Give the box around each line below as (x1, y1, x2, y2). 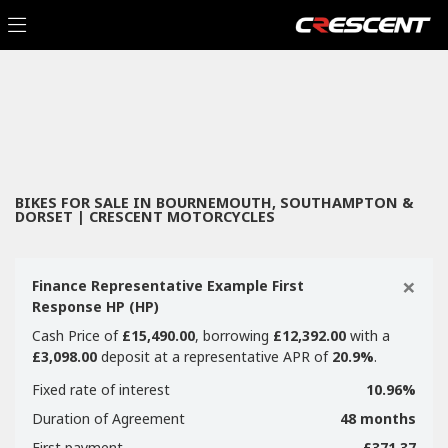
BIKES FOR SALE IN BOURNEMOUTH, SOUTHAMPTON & (15, 193, 413, 212)
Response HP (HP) (32, 297, 159, 316)
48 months (340, 409, 416, 428)
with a (346, 326, 390, 345)
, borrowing (195, 326, 273, 345)
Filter (365, 97, 403, 114)
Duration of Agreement (32, 409, 185, 428)
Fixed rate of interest (32, 380, 170, 399)
